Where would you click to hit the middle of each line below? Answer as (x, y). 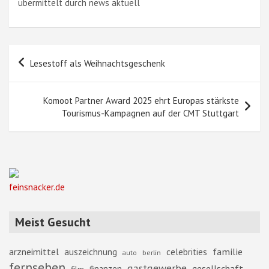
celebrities (187, 252)
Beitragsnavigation (69, 54)
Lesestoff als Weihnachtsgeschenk (98, 63)
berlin (152, 252)
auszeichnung (91, 251)
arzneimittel (34, 251)
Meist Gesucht (53, 222)
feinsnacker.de (37, 187)
